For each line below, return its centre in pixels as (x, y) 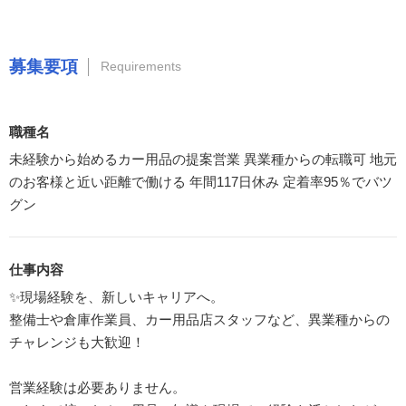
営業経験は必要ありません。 (97, 387)
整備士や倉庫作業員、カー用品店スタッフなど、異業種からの (199, 319)
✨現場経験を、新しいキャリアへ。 (116, 296)
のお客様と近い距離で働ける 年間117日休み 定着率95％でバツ (201, 181)
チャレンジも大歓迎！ (77, 342)
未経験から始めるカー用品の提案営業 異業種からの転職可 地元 (203, 159)
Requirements (141, 67)
